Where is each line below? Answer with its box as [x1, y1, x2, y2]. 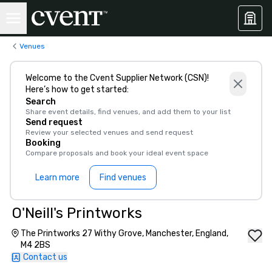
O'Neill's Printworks [12, 205, 142, 222]
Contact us [23, 252, 67, 262]
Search [25, 97, 56, 107]
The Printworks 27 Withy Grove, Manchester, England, [21, 228, 229, 239]
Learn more [35, 172, 80, 183]
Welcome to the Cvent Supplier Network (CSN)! [25, 73, 209, 83]
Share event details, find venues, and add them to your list [25, 107, 231, 116]
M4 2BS [21, 240, 51, 250]
